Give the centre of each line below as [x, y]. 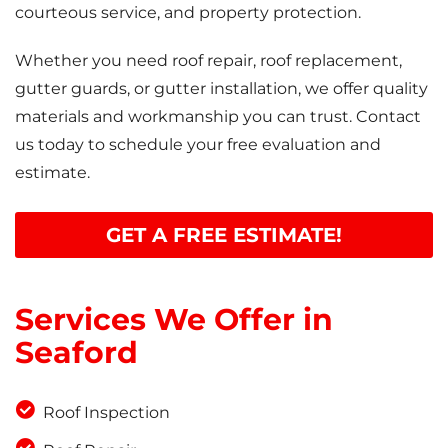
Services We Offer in [174, 320]
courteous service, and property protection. [188, 13]
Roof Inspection [106, 413]
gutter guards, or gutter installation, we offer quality [221, 89]
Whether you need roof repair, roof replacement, [208, 61]
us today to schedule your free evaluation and [198, 145]
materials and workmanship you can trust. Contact [218, 117]
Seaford [76, 353]
